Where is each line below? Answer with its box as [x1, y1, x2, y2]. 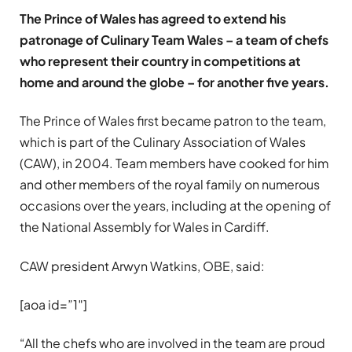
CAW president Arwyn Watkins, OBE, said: [20, 257, 265, 274]
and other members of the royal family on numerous [20, 176, 320, 193]
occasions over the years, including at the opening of [20, 197, 331, 214]
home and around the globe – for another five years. [20, 74, 329, 90]
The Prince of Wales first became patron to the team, [20, 112, 326, 130]
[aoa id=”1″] [20, 295, 87, 313]
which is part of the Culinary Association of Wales [20, 134, 306, 151]
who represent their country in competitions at [20, 53, 301, 69]
